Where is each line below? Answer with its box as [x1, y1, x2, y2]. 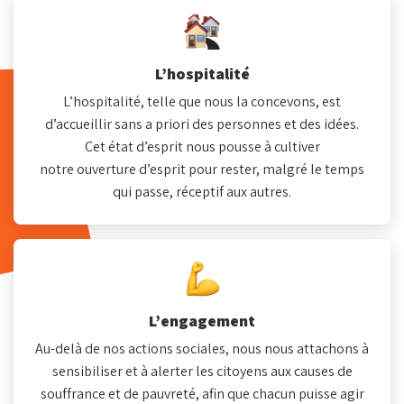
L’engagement [149, 309, 255, 331]
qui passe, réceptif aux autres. [113, 181, 291, 201]
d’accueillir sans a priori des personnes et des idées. [45, 114, 359, 133]
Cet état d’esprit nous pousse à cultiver [84, 136, 320, 156]
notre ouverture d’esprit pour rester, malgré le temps [40, 159, 364, 179]
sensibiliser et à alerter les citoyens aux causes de [51, 361, 353, 381]
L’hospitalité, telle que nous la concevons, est [63, 91, 341, 111]
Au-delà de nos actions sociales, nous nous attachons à [35, 338, 369, 358]
